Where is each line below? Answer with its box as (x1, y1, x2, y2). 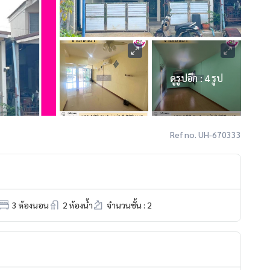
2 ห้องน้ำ (63, 199, 93, 210)
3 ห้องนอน (12, 199, 49, 210)
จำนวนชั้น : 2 (107, 199, 152, 210)
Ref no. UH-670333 (170, 128, 241, 140)
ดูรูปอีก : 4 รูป (170, 71, 223, 84)
